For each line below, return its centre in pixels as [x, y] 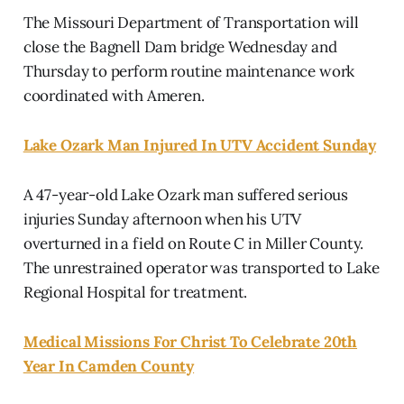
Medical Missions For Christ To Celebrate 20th [190, 341]
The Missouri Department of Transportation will [191, 22]
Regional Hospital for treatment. [135, 292]
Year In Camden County [109, 366]
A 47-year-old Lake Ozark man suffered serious [186, 194]
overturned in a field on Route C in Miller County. [193, 243]
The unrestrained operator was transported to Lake [201, 267]
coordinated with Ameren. [114, 95]
